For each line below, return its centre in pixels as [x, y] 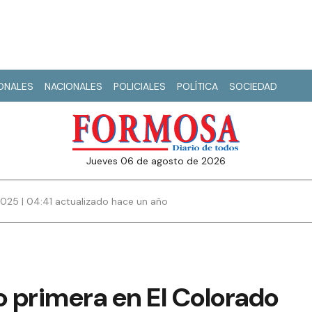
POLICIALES [140, 86]
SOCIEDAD [253, 86]
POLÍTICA [197, 86]
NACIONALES [73, 86]
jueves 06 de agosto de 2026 [158, 161]
